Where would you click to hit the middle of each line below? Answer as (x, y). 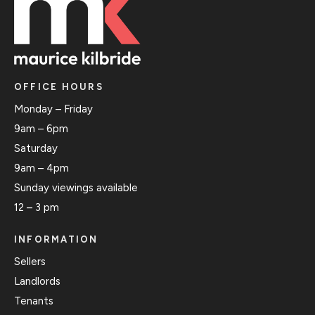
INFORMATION (56, 239)
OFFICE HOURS (59, 86)
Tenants (34, 301)
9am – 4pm (41, 168)
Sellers (30, 261)
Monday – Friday (53, 109)
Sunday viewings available (76, 187)
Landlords (37, 281)
